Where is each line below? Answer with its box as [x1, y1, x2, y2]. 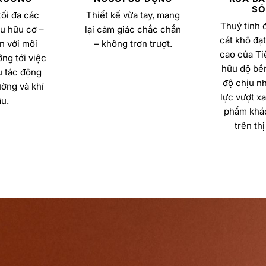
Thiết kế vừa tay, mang [86, 9, 180, 21]
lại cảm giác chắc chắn [85, 24, 181, 36]
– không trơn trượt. [94, 38, 172, 50]
